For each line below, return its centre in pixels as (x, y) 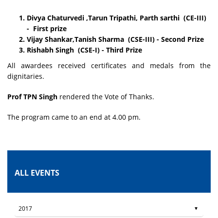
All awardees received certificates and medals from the (109, 65)
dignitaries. (26, 76)
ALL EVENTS (37, 173)
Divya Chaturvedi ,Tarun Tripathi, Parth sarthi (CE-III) (117, 18)
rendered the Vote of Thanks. (107, 96)
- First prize (47, 28)
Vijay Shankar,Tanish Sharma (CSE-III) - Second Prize (115, 39)
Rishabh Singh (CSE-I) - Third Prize (84, 50)
